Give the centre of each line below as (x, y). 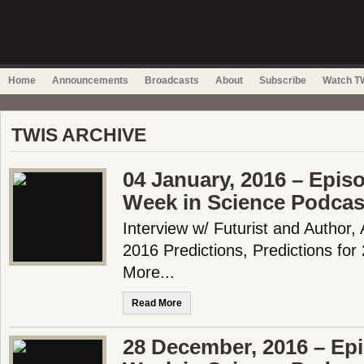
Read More (157, 303)
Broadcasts (172, 80)
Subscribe (283, 80)
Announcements (90, 80)
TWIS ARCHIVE (79, 135)
